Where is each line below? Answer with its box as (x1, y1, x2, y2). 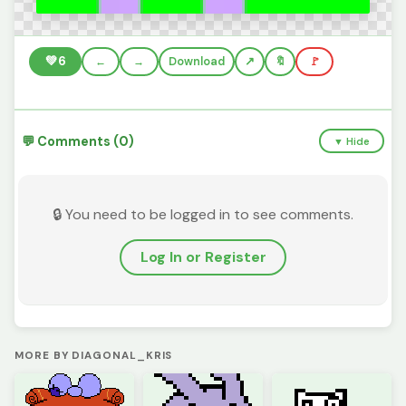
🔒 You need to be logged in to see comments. (53, 204, 353, 224)
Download (168, 53, 225, 69)
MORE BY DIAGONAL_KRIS (14, 348, 173, 362)
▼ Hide (333, 134, 371, 148)
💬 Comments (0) (22, 132, 134, 150)
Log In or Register (140, 247, 266, 267)
